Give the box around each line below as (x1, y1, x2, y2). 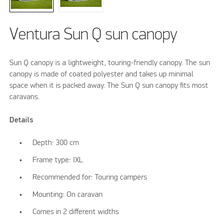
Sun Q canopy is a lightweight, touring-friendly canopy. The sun (9, 59, 211, 68)
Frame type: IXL (33, 156, 83, 165)
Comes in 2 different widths (33, 208, 119, 216)
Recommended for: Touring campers (33, 174, 147, 182)
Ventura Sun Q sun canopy (9, 26, 178, 43)
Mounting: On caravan (33, 190, 103, 199)
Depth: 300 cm (33, 139, 79, 147)
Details (9, 116, 34, 124)
